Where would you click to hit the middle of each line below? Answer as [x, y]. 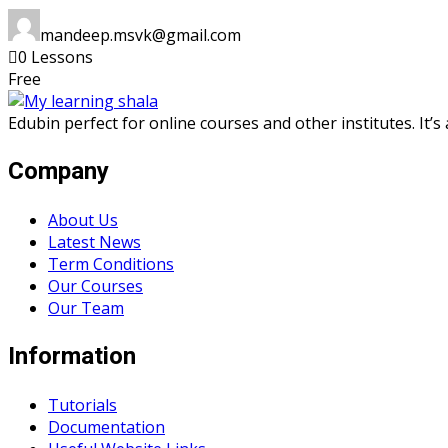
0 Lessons [55, 57]
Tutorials [82, 404]
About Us [83, 220]
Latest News [94, 242]
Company [58, 172]
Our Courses [95, 286]
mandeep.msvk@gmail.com [140, 35]
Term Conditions [111, 264]
